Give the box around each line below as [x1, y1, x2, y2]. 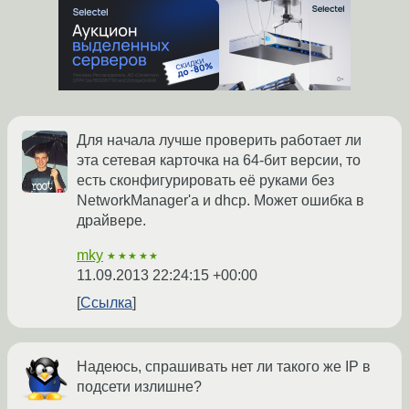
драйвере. [77, 213, 146, 229]
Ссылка [80, 295, 132, 311]
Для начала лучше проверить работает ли [77, 132, 362, 149]
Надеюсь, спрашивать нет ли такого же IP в [77, 359, 371, 375]
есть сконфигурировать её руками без [77, 173, 334, 189]
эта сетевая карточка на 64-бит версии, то [77, 152, 361, 169]
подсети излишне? [77, 379, 202, 395]
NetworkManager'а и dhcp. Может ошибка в [77, 193, 364, 209]
